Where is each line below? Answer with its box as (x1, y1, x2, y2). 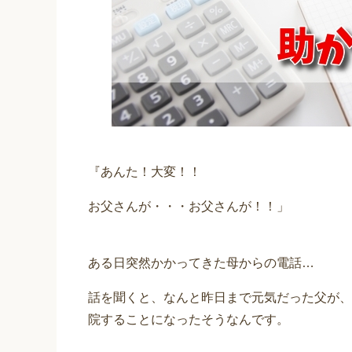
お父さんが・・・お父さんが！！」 (88, 200, 289, 214)
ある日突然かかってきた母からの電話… (88, 256, 314, 270)
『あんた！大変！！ (88, 165, 201, 179)
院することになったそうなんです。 (88, 313, 289, 327)
